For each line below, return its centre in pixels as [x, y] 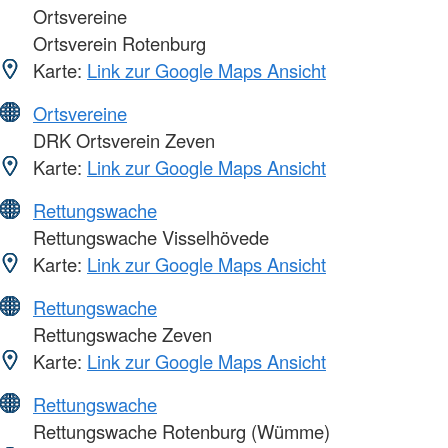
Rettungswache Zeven [120, 333]
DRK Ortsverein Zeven [121, 139]
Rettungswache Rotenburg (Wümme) [179, 430]
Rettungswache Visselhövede [148, 236]
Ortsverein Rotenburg [117, 42]
